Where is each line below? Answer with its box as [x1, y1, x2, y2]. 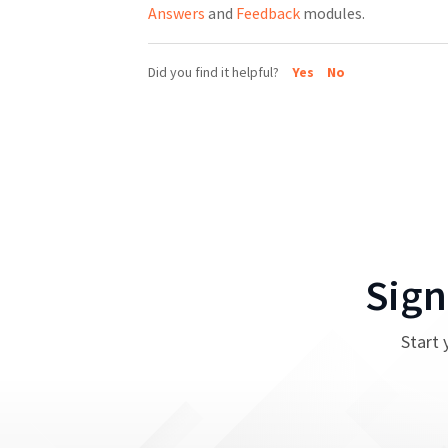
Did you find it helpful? [147, 62, 282, 81]
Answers [147, 3, 205, 24]
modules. [299, 3, 365, 24]
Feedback [235, 3, 300, 24]
